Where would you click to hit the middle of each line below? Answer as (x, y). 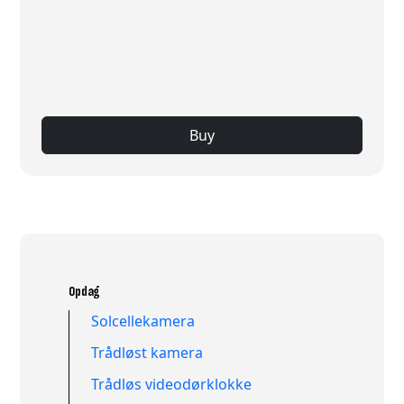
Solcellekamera (143, 321)
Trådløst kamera (147, 353)
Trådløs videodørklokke (172, 384)
